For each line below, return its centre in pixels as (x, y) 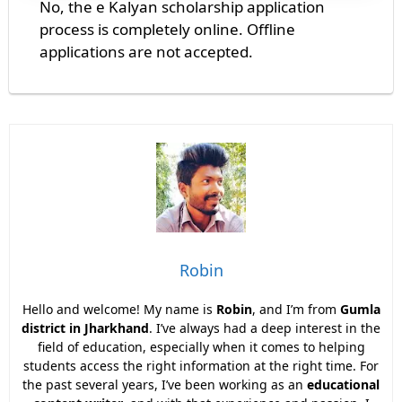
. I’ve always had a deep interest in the (265, 328)
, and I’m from (296, 309)
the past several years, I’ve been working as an (165, 384)
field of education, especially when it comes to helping (201, 346)
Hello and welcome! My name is (119, 309)
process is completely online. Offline (167, 29)
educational (343, 384)
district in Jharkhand (85, 328)
